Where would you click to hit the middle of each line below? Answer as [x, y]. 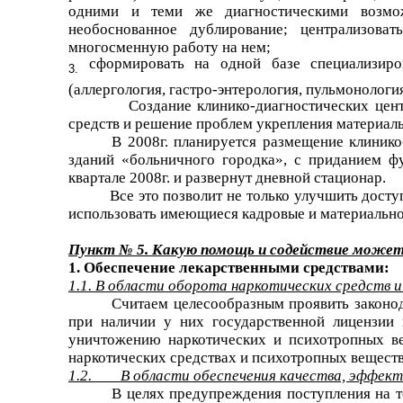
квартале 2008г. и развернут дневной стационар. [227, 177]
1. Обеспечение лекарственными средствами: [229, 267]
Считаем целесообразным [198, 303]
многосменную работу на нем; [170, 46]
